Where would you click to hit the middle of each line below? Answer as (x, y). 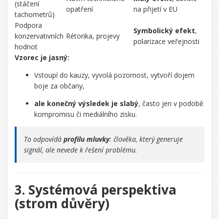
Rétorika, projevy (93, 36)
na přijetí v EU (155, 9)
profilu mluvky (87, 139)
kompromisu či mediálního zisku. (86, 114)
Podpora (28, 25)
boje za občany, (59, 86)
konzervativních (39, 36)
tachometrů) (35, 14)
